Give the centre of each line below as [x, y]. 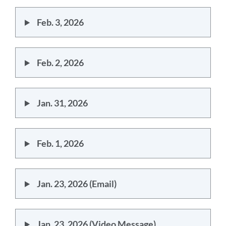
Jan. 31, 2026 [62, 103]
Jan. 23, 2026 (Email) [76, 184]
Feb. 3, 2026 [60, 22]
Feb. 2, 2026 [60, 63]
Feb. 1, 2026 [60, 143]
